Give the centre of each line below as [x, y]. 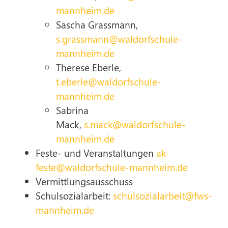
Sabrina [72, 110]
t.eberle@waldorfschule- [109, 81]
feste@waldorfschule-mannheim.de [112, 167]
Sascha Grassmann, [97, 24]
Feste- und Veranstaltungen [96, 153]
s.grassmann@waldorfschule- [119, 39]
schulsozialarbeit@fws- [163, 195]
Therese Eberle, [89, 67]
